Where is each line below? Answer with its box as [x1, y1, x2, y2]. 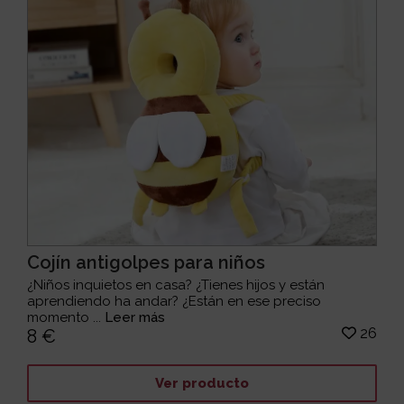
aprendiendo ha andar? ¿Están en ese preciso [27, 293, 322, 310]
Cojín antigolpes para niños [27, 252, 266, 274]
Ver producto [154, 374, 249, 391]
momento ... [27, 309, 106, 326]
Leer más [105, 309, 166, 326]
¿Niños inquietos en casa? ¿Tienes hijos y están [27, 277, 326, 294]
